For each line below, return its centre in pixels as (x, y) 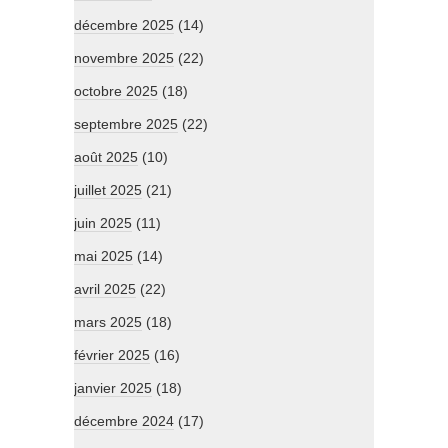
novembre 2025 (124, 58)
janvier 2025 (113, 388)
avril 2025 (105, 289)
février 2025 (112, 355)
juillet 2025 (108, 190)
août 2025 (106, 157)
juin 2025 (103, 223)
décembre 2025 (124, 25)
